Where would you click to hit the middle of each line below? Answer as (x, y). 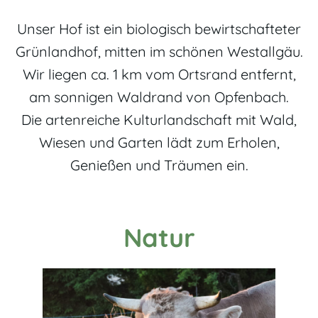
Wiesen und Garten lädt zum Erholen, (159, 142)
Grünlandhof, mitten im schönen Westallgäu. (159, 51)
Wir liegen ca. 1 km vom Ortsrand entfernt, (159, 74)
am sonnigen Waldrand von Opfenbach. (159, 97)
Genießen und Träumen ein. (159, 165)
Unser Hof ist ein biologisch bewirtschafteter (159, 29)
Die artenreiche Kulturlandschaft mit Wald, (159, 120)
